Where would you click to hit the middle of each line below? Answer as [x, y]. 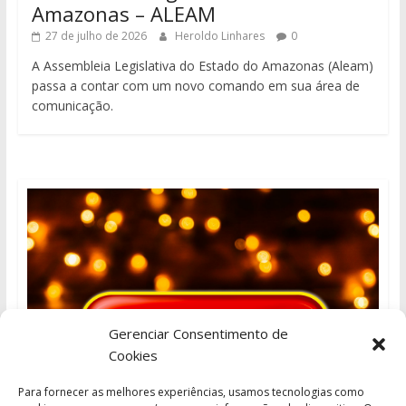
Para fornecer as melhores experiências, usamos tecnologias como [191, 392]
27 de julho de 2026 [96, 35]
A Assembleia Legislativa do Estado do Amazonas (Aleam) [202, 65]
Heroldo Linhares [221, 35]
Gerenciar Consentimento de [198, 333]
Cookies [133, 355]
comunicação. [72, 105]
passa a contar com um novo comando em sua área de [195, 85]
